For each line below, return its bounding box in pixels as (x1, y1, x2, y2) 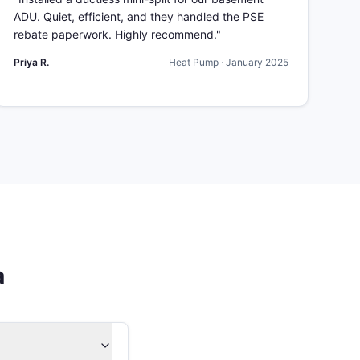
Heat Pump (169, 56, 219, 68)
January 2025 (226, 56, 288, 68)
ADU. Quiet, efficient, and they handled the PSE (14, 10, 264, 23)
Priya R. (14, 56, 49, 68)
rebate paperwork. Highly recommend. (14, 27, 216, 41)
